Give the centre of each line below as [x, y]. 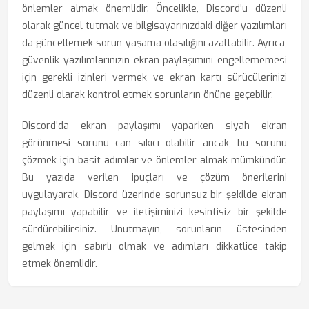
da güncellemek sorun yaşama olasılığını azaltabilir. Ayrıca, [154, 43]
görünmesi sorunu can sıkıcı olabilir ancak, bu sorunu [154, 143]
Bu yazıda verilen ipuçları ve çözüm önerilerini [154, 178]
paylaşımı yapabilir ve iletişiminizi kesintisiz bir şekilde [154, 212]
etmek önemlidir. [60, 264]
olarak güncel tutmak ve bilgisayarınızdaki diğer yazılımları [154, 26]
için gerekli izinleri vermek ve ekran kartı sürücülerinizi [154, 78]
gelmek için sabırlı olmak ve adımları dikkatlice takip [154, 247]
